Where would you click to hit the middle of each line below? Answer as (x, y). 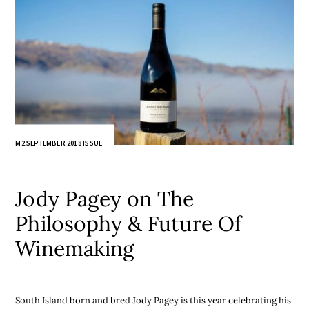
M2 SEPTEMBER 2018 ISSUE (59, 143)
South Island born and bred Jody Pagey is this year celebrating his (153, 300)
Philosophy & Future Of (128, 223)
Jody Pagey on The (105, 198)
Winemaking (75, 248)
